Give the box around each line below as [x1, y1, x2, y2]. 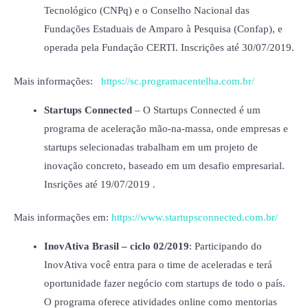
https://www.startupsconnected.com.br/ [111, 212, 278, 223]
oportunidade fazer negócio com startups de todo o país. [43, 278, 285, 289]
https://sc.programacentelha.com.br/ [101, 76, 254, 87]
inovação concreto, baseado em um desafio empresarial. [43, 159, 285, 171]
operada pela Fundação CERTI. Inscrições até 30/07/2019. [43, 42, 294, 54]
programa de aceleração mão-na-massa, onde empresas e [43, 122, 288, 134]
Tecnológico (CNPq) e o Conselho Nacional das [43, 5, 250, 16]
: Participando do [188, 241, 262, 252]
